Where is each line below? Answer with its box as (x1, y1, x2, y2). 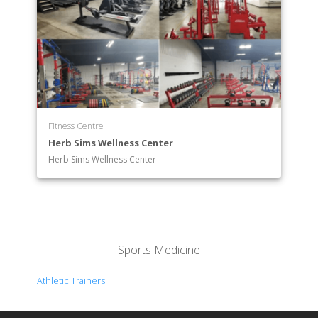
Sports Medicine (117, 242, 200, 258)
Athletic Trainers (37, 274, 106, 287)
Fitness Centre (48, 120, 104, 133)
